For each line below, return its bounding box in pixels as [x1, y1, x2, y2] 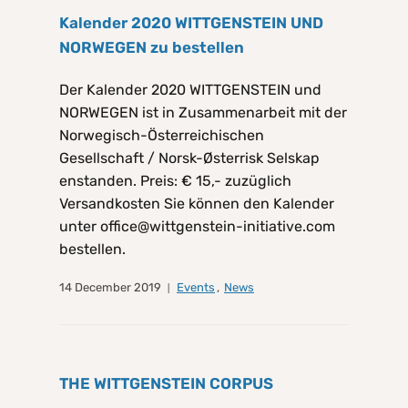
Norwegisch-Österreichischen [59, 127, 264, 145]
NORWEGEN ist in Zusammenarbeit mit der [59, 104, 347, 122]
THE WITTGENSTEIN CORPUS [59, 374, 273, 393]
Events [177, 280, 215, 295]
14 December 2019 [59, 280, 161, 295]
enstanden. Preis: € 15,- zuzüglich [59, 172, 291, 190]
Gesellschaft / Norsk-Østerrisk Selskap [59, 149, 320, 168]
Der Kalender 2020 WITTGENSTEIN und [59, 81, 321, 99]
